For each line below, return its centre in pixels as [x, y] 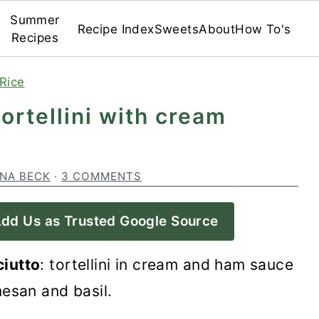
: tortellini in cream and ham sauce [167, 265]
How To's [263, 29]
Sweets [177, 29]
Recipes [35, 38]
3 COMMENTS [101, 176]
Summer [35, 20]
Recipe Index [116, 29]
